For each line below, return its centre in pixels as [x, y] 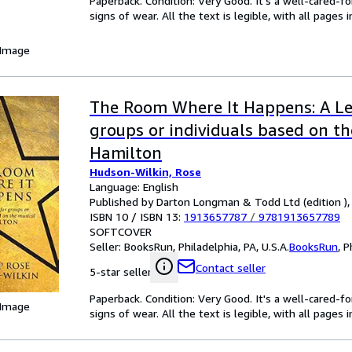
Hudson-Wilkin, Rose [145, 172]
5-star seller [121, 271]
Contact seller [231, 268]
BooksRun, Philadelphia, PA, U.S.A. [207, 246]
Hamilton [126, 153]
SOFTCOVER [121, 231]
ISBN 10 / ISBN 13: [137, 216]
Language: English [134, 187]
